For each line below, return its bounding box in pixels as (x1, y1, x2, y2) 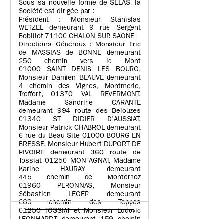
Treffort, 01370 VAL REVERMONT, (19, 91, 141, 99)
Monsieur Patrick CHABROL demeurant (19, 124, 141, 132)
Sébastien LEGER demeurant (19, 191, 141, 198)
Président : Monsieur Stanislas (19, 16, 141, 24)
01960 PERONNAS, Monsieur (19, 182, 141, 190)
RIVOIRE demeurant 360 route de (19, 149, 141, 157)
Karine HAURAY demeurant (19, 166, 141, 174)
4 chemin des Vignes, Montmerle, (19, 83, 141, 90)
